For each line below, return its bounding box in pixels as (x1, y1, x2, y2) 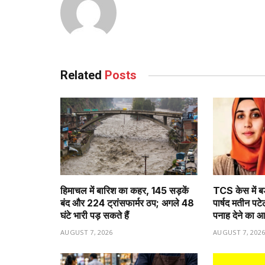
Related (60, 68, 105, 83)
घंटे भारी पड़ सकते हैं (60, 209, 129, 221)
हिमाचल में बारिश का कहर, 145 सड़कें (60, 184, 189, 196)
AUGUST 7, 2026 (60, 227, 113, 237)
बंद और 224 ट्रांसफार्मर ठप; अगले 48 (60, 196, 194, 209)
